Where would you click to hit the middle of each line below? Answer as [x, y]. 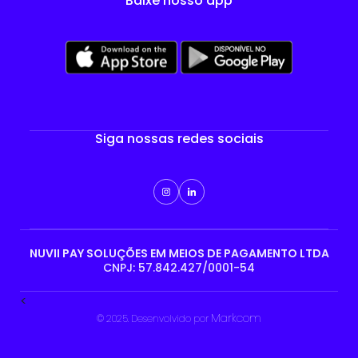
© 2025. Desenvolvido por [154, 318]
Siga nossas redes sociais [179, 138]
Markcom [236, 318]
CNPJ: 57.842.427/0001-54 [179, 267]
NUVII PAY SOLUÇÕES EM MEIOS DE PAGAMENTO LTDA [179, 253]
